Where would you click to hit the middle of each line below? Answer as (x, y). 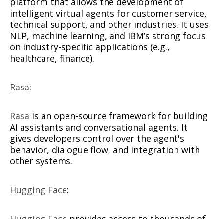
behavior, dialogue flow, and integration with (105, 150)
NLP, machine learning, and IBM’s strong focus (108, 36)
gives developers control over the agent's (97, 139)
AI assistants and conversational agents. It (99, 127)
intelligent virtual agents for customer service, (108, 13)
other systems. (41, 161)
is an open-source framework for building (119, 116)
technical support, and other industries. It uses (109, 25)
